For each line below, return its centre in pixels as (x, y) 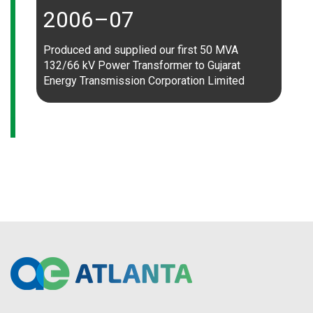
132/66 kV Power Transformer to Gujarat (142, 65)
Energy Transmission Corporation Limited (144, 81)
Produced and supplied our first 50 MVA (141, 50)
